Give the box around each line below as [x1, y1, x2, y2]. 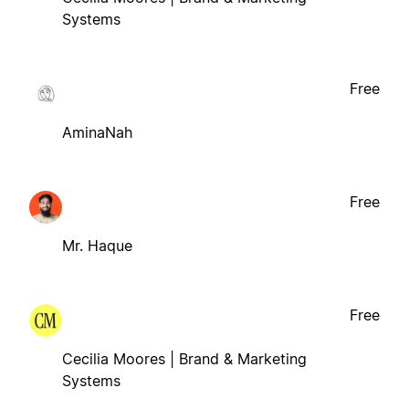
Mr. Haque [62, 236, 132, 255]
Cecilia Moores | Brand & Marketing [62, 349, 307, 368]
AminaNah [62, 122, 132, 142]
